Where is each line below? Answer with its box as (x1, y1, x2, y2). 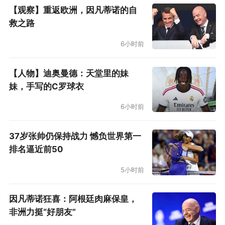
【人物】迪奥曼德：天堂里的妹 (9, 68, 129, 78)
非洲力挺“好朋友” (9, 207, 76, 217)
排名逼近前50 (9, 144, 63, 154)
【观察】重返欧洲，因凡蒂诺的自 (9, 5, 137, 16)
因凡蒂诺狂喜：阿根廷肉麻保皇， (9, 194, 137, 204)
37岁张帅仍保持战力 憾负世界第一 (9, 131, 141, 141)
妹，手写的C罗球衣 (9, 81, 84, 91)
